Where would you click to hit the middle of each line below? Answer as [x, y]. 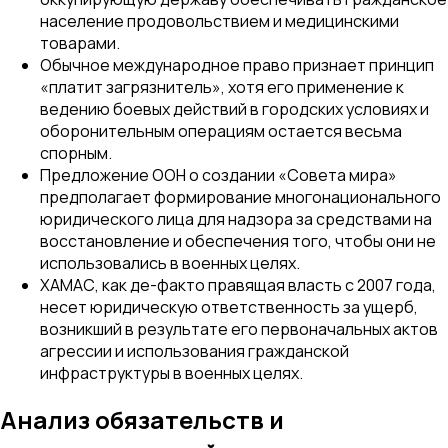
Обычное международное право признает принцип [237, 64]
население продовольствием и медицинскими [219, 20]
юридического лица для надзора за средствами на [236, 218]
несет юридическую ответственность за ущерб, [229, 306]
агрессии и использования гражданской [194, 350]
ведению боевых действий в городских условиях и [234, 108]
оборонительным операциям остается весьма [221, 130]
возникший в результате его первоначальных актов [239, 328]
